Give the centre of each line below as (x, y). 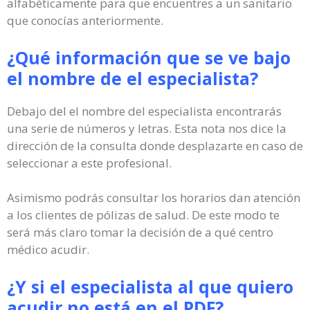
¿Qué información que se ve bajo (149, 57)
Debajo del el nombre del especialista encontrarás (144, 111)
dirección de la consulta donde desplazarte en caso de (155, 145)
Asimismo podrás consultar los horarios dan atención (154, 198)
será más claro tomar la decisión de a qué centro (140, 232)
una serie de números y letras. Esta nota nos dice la (147, 128)
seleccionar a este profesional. (89, 163)
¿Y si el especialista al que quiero (150, 286)
